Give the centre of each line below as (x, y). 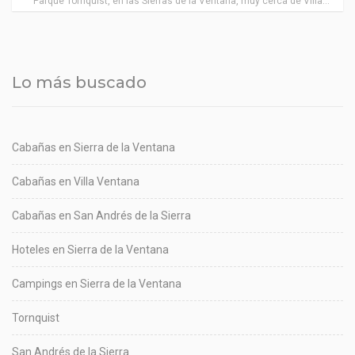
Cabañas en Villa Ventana (76, 182)
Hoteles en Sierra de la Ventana (90, 250)
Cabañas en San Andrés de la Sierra (101, 216)
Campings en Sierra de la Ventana (97, 284)
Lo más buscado (79, 83)
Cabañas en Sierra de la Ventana (94, 148)
